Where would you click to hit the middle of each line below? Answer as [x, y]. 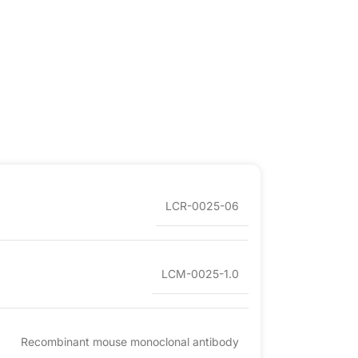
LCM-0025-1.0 [200, 274]
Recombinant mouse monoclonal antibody [130, 342]
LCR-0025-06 [202, 206]
